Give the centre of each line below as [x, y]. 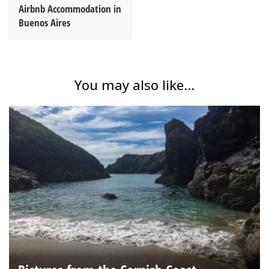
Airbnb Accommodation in [70, 9]
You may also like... [134, 85]
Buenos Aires [44, 23]
